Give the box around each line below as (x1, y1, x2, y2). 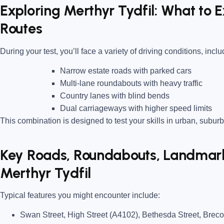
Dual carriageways (60, 104, 126, 113)
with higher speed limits (126, 104, 212, 113)
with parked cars (131, 66, 191, 75)
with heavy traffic (143, 79, 202, 88)
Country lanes (60, 91, 109, 100)
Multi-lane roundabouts (60, 79, 143, 88)
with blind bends (109, 91, 169, 100)
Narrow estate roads (60, 66, 131, 75)
